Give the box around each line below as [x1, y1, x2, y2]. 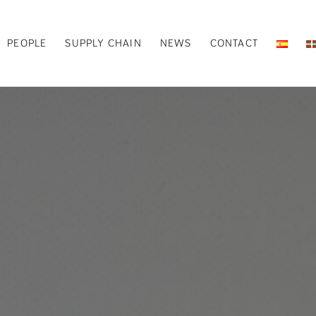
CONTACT [209, 38, 258, 49]
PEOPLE [7, 38, 47, 49]
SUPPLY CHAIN [65, 38, 142, 49]
